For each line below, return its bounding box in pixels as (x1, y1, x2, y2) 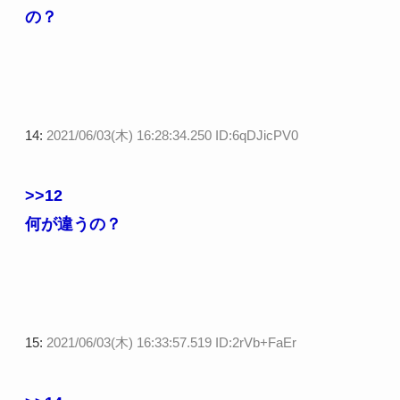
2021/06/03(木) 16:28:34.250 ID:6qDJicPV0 (46, 128, 298, 144)
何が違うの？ (24, 215, 121, 233)
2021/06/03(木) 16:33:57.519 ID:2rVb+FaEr (46, 335, 296, 350)
